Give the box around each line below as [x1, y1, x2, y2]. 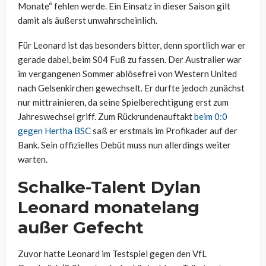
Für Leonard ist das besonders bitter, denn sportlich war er [18, 40, 246, 51]
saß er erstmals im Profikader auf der [91, 125, 237, 137]
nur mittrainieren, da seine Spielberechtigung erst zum [18, 97, 229, 108]
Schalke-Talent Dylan [18, 177, 201, 198]
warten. [18, 154, 47, 165]
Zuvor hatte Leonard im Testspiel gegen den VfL [18, 248, 207, 259]
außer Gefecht [18, 217, 144, 238]
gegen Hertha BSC [18, 125, 91, 137]
